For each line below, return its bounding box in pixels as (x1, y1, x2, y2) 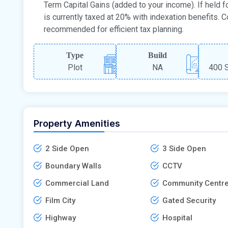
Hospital (162, 213, 192, 222)
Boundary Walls (45, 161, 101, 170)
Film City (45, 195, 75, 205)
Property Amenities (34, 118, 120, 129)
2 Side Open (45, 144, 89, 153)
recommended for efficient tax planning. (44, 24, 184, 34)
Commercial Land (45, 178, 109, 188)
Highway (45, 213, 76, 222)
